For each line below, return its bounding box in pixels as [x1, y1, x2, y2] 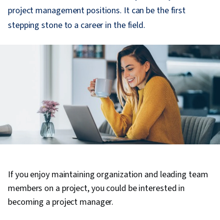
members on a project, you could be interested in [8, 182, 185, 195]
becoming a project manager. [8, 196, 114, 209]
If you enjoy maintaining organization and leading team [8, 168, 208, 181]
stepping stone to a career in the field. [8, 19, 145, 31]
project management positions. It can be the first [8, 4, 186, 17]
